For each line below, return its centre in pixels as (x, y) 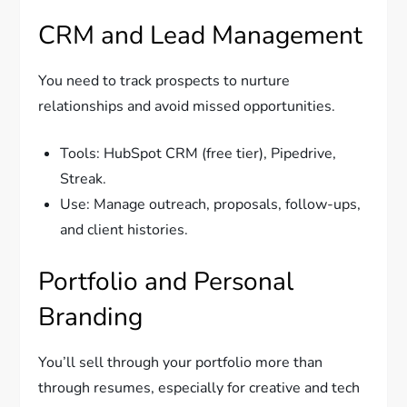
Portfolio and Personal (166, 282)
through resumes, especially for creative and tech (199, 388)
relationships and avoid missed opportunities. (187, 107)
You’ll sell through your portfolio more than (181, 363)
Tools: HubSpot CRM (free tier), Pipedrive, (199, 154)
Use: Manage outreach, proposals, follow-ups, (211, 205)
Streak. (84, 179)
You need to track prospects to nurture (164, 81)
